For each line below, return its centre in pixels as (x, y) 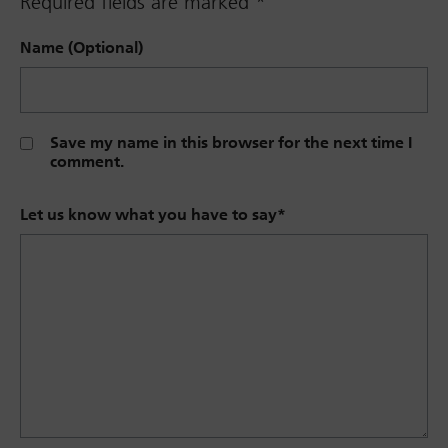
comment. (87, 162)
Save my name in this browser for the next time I (231, 143)
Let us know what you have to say (148, 215)
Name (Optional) (81, 48)
